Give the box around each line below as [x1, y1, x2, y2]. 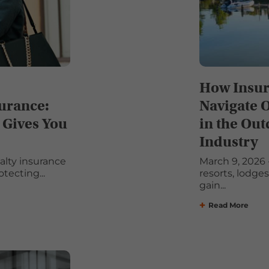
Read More [208, 201, 249, 210]
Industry [199, 133, 258, 151]
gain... [199, 180, 226, 192]
